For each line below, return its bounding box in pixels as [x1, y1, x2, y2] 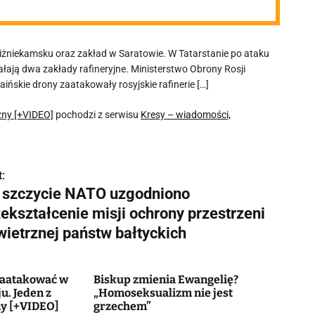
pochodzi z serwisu [53, 109, 141, 120]
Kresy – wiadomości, [141, 109, 231, 120]
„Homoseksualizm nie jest [93, 286, 233, 300]
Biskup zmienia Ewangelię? [93, 273, 238, 286]
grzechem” [93, 300, 151, 313]
